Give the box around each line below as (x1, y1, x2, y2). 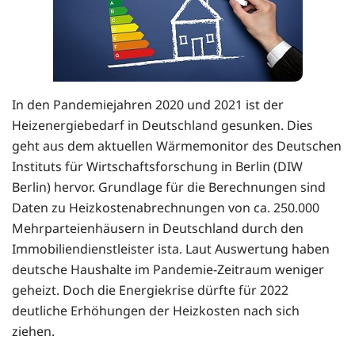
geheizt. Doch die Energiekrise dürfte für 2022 (12, 281, 288, 299)
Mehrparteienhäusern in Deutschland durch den (12, 219, 303, 237)
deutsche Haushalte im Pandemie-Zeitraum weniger (12, 260, 324, 278)
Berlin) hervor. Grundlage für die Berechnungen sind (12, 177, 326, 196)
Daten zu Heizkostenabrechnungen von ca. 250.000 (12, 198, 319, 216)
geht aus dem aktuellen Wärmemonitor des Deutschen (12, 136, 342, 155)
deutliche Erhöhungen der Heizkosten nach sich (12, 301, 300, 319)
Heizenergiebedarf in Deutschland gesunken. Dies (12, 116, 313, 134)
